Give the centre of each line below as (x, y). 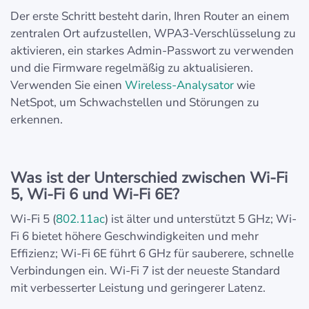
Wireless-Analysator (179, 86)
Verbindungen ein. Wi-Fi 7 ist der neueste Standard (145, 271)
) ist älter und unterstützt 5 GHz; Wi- (201, 219)
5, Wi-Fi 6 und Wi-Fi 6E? (95, 195)
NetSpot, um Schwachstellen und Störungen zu (135, 103)
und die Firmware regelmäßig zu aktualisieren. (132, 68)
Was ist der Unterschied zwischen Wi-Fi (149, 178)
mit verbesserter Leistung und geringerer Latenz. (138, 288)
